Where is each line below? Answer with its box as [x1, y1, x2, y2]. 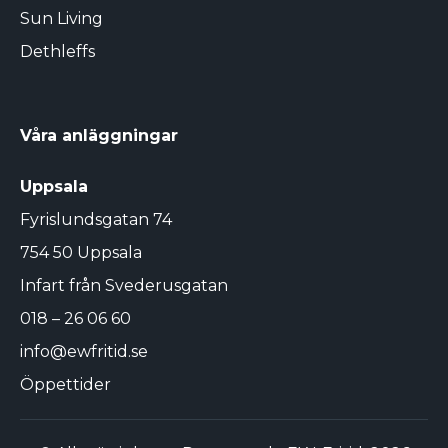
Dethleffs [20, 42, 95, 62]
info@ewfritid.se [20, 342, 148, 362]
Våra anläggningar [20, 126, 178, 146]
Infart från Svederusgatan [20, 276, 228, 296]
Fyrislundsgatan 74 [20, 210, 172, 230]
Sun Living [20, 9, 103, 29]
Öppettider [20, 375, 111, 395]
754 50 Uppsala [20, 243, 142, 263]
